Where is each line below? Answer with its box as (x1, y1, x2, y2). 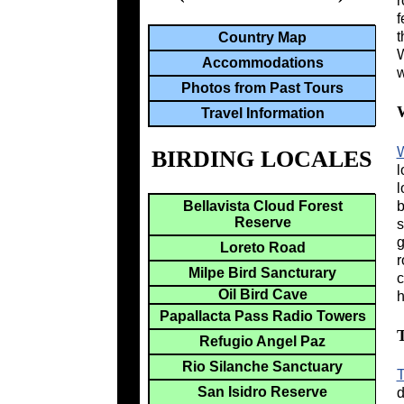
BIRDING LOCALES (151, 146, 372, 173)
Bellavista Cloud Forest (182, 197, 343, 214)
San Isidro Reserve (197, 383, 327, 399)
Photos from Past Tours (181, 80, 344, 96)
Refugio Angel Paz (199, 333, 326, 349)
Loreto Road (219, 239, 306, 255)
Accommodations (201, 55, 324, 71)
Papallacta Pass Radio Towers (159, 308, 366, 324)
